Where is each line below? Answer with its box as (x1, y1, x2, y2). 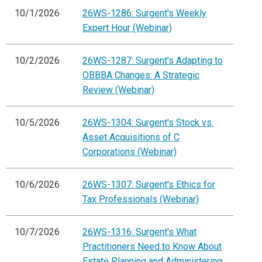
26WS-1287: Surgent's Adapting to (82, 55, 223, 67)
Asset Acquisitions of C (82, 132, 180, 143)
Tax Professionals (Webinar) (82, 194, 199, 205)
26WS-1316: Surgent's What (82, 226, 196, 238)
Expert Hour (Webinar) (82, 22, 172, 34)
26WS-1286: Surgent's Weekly (82, 8, 206, 19)
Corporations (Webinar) (82, 146, 177, 158)
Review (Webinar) (82, 84, 154, 96)
